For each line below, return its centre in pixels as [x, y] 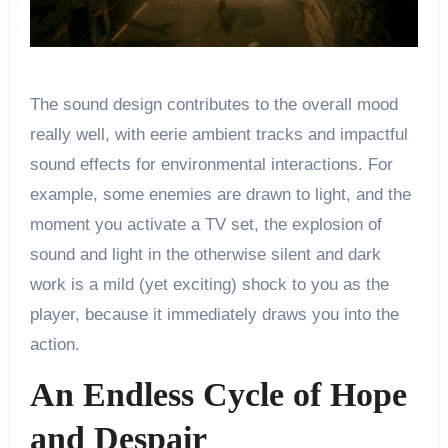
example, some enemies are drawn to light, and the [220, 194]
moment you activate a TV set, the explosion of [205, 224]
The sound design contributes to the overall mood [213, 104]
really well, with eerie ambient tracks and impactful [218, 134]
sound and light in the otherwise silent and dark [205, 254]
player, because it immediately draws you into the [214, 314]
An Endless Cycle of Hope [218, 394]
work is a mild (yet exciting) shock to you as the [209, 284]
